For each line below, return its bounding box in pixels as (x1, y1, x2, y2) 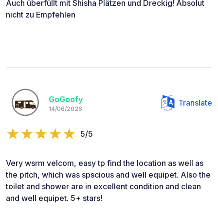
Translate (178, 98, 212, 108)
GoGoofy (49, 94, 83, 104)
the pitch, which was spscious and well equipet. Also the (6, 170, 211, 180)
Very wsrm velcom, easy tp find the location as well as (6, 158, 203, 168)
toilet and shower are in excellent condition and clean (6, 182, 201, 192)
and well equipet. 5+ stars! (6, 193, 102, 203)
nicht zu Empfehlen (6, 10, 75, 20)
